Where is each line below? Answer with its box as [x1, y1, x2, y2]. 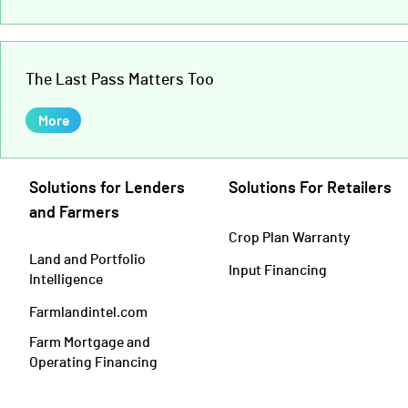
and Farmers [29, 201, 119, 222]
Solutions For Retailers [229, 177, 393, 198]
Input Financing [229, 260, 328, 279]
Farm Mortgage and [29, 332, 150, 351]
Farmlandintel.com [29, 302, 148, 321]
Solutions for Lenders [29, 177, 185, 198]
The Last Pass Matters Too [25, 67, 214, 88]
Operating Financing [29, 352, 158, 371]
